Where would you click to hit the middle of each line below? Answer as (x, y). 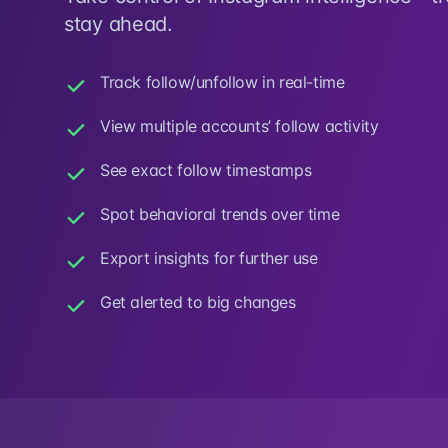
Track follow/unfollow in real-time (222, 82)
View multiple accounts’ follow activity (239, 126)
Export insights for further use (209, 258)
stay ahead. (118, 24)
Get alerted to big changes (198, 302)
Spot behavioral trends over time (220, 214)
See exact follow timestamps (206, 170)
